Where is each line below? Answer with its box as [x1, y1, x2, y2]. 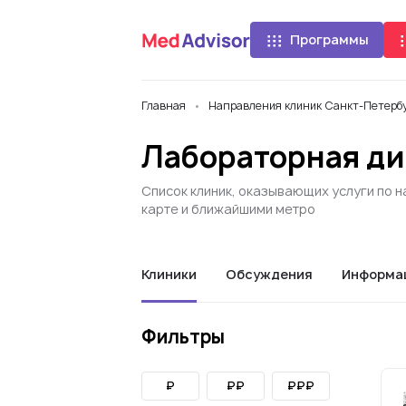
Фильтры [141, 324, 225, 349]
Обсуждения [226, 266, 313, 283]
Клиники [141, 266, 197, 283]
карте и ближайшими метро [141, 200, 315, 217]
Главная [141, 98, 186, 113]
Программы [290, 31, 369, 48]
